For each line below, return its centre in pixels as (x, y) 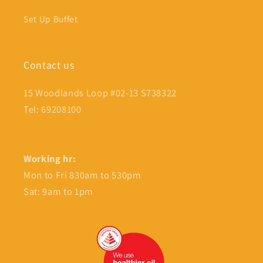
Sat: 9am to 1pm (58, 192)
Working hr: (50, 159)
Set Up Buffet (51, 19)
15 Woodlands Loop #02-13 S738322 (100, 93)
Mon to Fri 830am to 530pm (82, 175)
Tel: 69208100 (53, 109)
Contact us (49, 65)
